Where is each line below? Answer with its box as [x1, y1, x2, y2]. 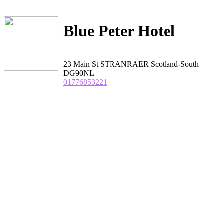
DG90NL [63, 68, 94, 77]
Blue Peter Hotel [63, 22, 175, 40]
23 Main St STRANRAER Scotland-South [63, 59, 199, 68]
